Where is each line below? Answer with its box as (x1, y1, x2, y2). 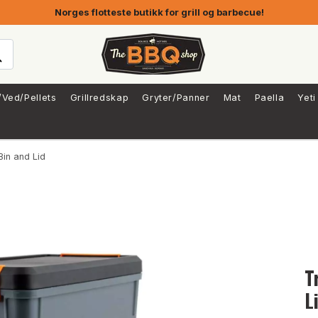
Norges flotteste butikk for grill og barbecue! (54, 6, 264, 18)
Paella (254, 92, 285, 103)
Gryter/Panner (142, 92, 210, 103)
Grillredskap (70, 92, 129, 103)
